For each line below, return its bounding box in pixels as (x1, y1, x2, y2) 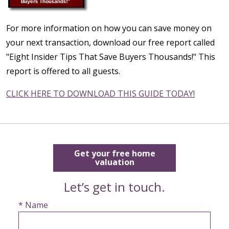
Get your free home (74, 147, 155, 159)
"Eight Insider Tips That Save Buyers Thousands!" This (6, 51, 215, 62)
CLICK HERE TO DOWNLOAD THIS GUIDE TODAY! (6, 87, 195, 99)
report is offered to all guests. (6, 65, 120, 77)
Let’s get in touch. (64, 178, 165, 195)
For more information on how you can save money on (6, 22, 212, 34)
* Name (18, 199, 48, 211)
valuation (95, 156, 134, 168)
